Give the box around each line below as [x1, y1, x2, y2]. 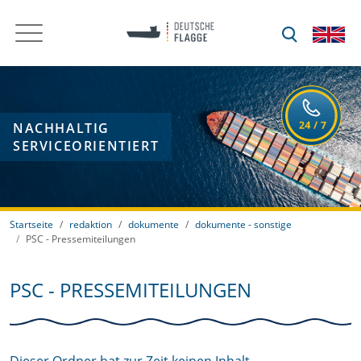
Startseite [10, 218, 53, 231]
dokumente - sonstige [195, 218, 292, 231]
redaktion [69, 218, 112, 231]
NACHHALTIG [13, 118, 110, 137]
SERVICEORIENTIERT [13, 136, 160, 155]
